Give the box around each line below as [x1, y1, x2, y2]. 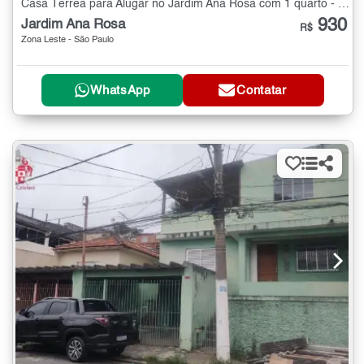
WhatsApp [90, 84, 150, 97]
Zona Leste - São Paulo [21, 35, 114, 45]
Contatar [236, 84, 287, 97]
